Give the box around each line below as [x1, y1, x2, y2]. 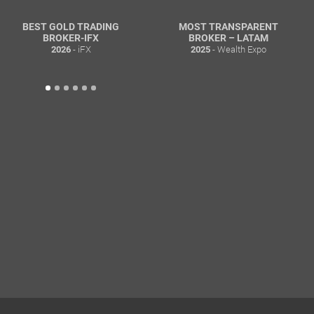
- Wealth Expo [210, 43, 266, 55]
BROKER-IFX [43, 32, 99, 43]
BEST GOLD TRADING [22, 21, 119, 32]
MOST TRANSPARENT [179, 21, 278, 32]
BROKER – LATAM [189, 32, 268, 43]
